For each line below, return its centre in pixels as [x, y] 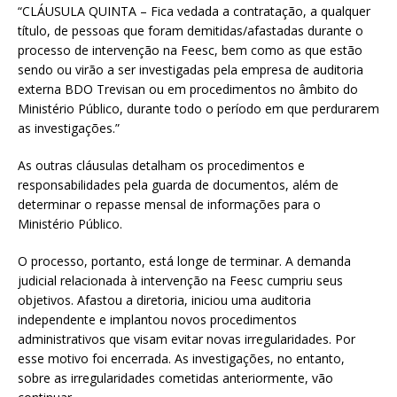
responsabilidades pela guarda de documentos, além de [178, 185]
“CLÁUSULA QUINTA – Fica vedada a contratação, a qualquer [194, 12]
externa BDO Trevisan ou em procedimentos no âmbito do [188, 90]
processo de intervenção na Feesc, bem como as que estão [190, 51]
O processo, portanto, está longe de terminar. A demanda [184, 261]
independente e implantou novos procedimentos [157, 320]
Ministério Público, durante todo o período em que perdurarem [198, 109]
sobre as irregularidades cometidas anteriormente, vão [175, 378]
